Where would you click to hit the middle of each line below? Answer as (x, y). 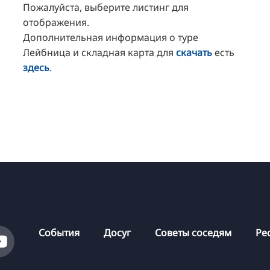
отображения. (56, 23)
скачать (194, 53)
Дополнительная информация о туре (110, 38)
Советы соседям (193, 232)
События (59, 232)
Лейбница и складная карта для (99, 53)
